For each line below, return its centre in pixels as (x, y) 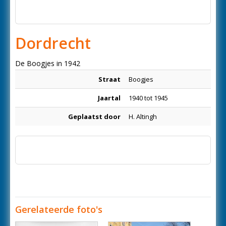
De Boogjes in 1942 (48, 63)
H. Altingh (143, 117)
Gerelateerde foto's (59, 209)
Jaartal (109, 98)
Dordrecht (53, 43)
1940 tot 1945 (148, 98)
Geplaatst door (94, 117)
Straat (109, 79)
